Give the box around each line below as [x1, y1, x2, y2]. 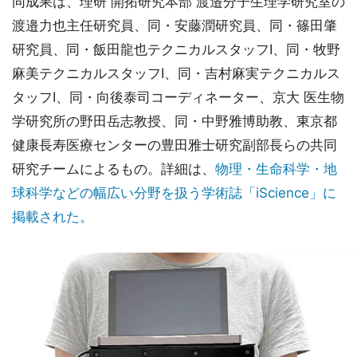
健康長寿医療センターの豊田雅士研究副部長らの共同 [12, 137, 337, 153]
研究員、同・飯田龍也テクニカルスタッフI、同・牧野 [12, 41, 340, 57]
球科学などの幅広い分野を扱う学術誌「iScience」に [12, 185, 336, 201]
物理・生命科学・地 [215, 161, 337, 177]
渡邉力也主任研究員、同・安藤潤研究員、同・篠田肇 [12, 18, 337, 33]
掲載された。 [12, 209, 93, 225]
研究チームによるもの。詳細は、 [12, 161, 215, 177]
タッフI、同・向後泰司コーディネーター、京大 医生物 [12, 89, 344, 105]
